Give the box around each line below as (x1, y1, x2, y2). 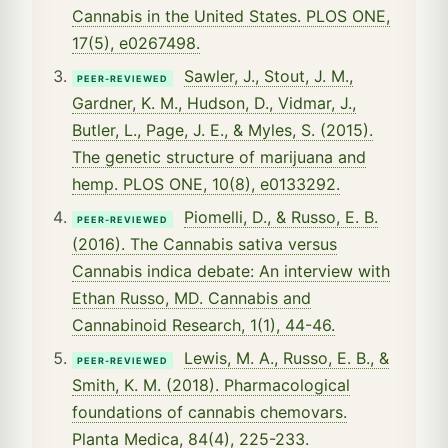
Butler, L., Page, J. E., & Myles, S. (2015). (72, 120, 373, 141)
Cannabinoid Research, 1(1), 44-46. (72, 315, 335, 336)
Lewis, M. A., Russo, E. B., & (184, 348, 389, 369)
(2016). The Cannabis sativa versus (72, 234, 337, 255)
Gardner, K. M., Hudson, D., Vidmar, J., (72, 93, 356, 114)
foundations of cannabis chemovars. (72, 402, 347, 423)
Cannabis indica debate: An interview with (72, 261, 390, 282)
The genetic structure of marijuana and (72, 147, 366, 168)
